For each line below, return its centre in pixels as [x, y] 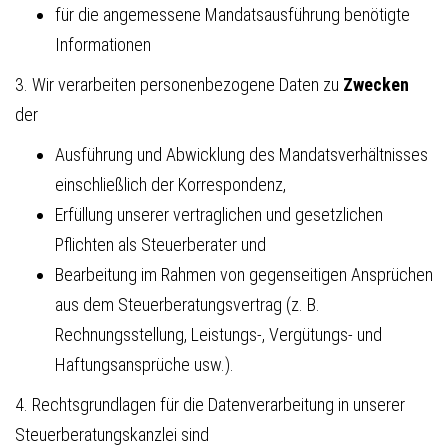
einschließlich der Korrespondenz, [170, 184]
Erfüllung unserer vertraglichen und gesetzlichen [219, 214]
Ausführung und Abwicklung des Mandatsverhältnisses [241, 154]
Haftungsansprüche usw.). [144, 364]
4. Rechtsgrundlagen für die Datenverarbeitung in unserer [210, 404]
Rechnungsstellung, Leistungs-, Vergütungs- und [218, 334]
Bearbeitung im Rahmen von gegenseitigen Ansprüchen [244, 274]
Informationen [103, 44]
